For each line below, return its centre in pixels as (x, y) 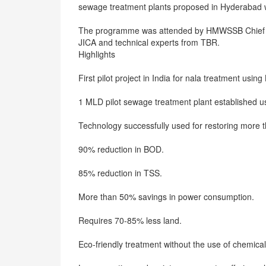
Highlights (97, 54)
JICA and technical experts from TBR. (149, 42)
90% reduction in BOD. (121, 149)
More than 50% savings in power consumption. (166, 197)
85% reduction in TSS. (120, 173)
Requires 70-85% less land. (130, 220)
